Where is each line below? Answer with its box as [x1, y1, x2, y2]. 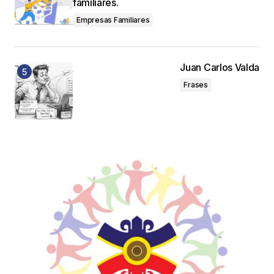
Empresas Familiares [76, 15, 150, 25]
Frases [183, 80, 208, 90]
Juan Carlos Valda [180, 61, 259, 74]
